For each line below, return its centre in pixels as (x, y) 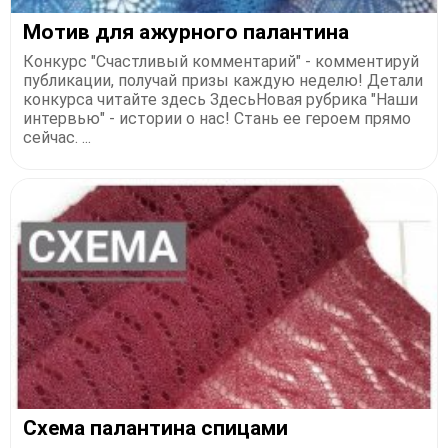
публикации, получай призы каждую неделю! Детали (223, 81)
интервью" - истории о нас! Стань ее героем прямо (217, 119)
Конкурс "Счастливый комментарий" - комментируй (221, 62)
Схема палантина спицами (155, 428)
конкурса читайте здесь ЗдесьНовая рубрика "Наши (220, 100)
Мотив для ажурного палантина (186, 32)
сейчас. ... (57, 138)
